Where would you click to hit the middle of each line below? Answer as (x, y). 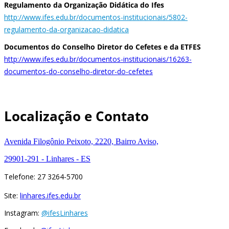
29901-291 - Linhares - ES (47, 158)
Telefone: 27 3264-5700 (43, 176)
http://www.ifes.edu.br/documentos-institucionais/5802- (96, 17)
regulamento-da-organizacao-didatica (66, 30)
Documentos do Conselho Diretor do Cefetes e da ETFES (102, 47)
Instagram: (23, 213)
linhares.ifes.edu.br (50, 195)
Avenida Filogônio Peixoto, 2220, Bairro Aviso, (81, 141)
